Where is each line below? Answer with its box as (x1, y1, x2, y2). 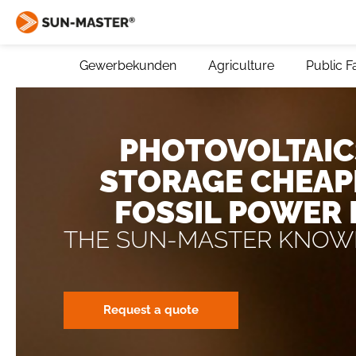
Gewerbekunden (79, 58, 176, 73)
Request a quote (103, 303, 199, 317)
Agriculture (208, 58, 274, 73)
